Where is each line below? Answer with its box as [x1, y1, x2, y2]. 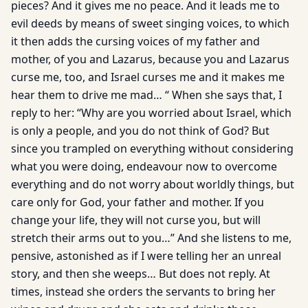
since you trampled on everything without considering [11, 141, 294, 156]
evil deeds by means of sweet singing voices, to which [11, 16, 289, 31]
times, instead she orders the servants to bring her [11, 284, 276, 299]
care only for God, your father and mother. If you [11, 195, 264, 210]
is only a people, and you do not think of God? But [11, 123, 269, 138]
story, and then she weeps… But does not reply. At [11, 266, 270, 281]
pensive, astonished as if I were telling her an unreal [11, 248, 281, 263]
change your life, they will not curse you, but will [11, 212, 261, 228]
